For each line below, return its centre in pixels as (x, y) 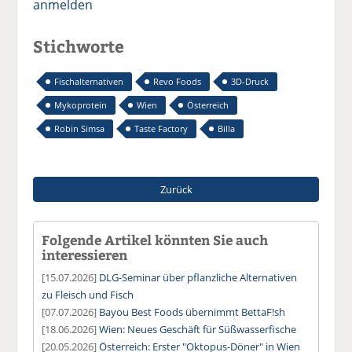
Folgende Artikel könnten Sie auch (155, 239)
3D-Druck (250, 82)
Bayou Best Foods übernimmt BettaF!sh (192, 312)
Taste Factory (161, 128)
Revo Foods (178, 82)
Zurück (176, 189)
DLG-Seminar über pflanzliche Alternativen (198, 277)
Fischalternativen (89, 82)
